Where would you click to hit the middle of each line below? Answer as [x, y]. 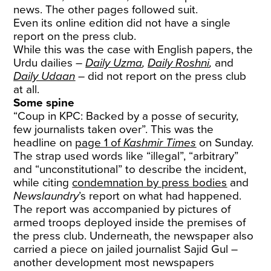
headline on [44, 143]
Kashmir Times [160, 143]
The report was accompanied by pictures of [122, 209]
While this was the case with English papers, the [133, 50]
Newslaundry [46, 196]
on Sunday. [225, 143]
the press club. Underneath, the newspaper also [134, 236]
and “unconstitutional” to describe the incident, [130, 169]
